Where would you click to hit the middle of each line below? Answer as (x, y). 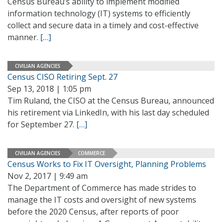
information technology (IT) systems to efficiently (99, 13)
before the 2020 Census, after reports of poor (93, 212)
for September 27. (42, 124)
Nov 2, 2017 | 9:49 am (48, 176)
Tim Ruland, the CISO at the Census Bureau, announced (111, 101)
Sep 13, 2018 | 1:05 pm (49, 89)
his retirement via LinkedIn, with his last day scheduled (108, 112)
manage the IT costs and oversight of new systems (102, 200)
